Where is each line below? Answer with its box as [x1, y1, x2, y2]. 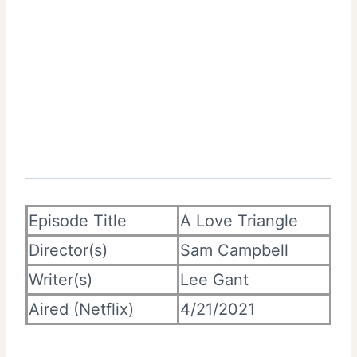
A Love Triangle [180, 210, 298, 230]
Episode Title [29, 210, 127, 230]
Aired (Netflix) [29, 299, 134, 319]
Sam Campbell [180, 240, 288, 260]
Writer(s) [29, 269, 92, 289]
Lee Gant [180, 269, 249, 289]
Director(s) [29, 240, 108, 260]
